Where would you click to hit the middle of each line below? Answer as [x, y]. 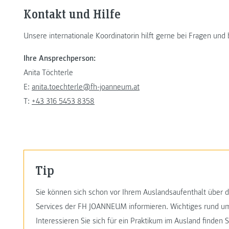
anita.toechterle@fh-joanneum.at [86, 87]
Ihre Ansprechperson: [60, 59]
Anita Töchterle [48, 73]
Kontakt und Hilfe [72, 14]
